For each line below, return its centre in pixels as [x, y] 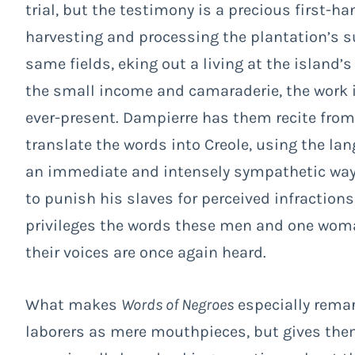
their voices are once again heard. [146, 252]
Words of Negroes [177, 304]
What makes [73, 304]
